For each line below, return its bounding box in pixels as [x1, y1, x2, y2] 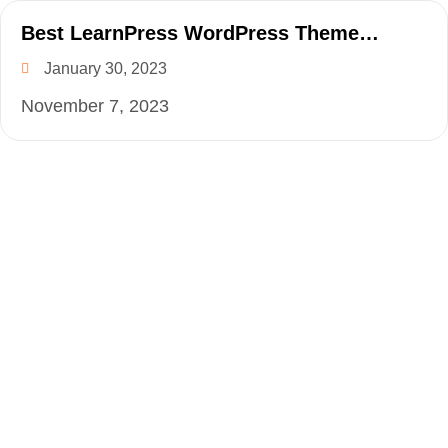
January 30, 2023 [43, 60, 167, 77]
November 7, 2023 [21, 96, 169, 116]
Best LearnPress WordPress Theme [21, 22, 359, 44]
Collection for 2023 [21, 46, 201, 68]
